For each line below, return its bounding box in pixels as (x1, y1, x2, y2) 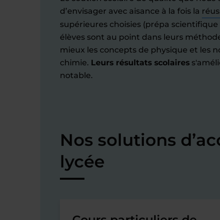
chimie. (60, 58, 91, 67)
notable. (60, 71, 93, 80)
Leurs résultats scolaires (91, 58, 190, 67)
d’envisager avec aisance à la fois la (60, 6, 202, 16)
